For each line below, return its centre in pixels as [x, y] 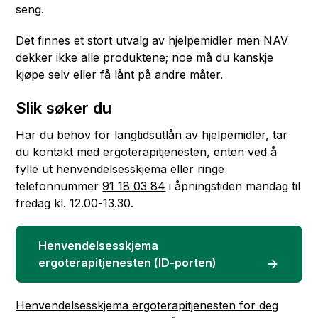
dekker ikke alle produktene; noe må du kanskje [145, 57]
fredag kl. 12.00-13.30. [75, 203]
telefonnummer [59, 186]
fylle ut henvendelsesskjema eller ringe [120, 169]
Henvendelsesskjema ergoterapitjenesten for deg [147, 305]
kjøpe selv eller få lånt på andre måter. [120, 75]
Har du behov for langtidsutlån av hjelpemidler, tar [152, 135]
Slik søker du [64, 108]
